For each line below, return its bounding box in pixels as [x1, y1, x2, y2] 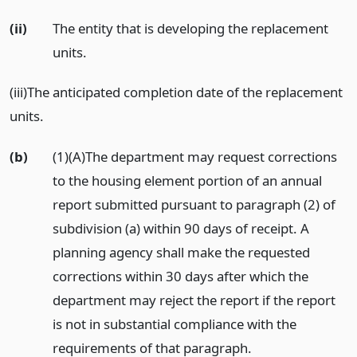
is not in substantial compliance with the [52, 315, 296, 334]
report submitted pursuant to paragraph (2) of [52, 195, 335, 214]
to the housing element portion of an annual [52, 171, 322, 190]
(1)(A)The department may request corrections [52, 147, 337, 167]
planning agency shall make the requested [52, 243, 310, 262]
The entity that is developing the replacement [52, 18, 328, 37]
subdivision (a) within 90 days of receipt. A [52, 219, 309, 238]
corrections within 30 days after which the [52, 267, 308, 286]
